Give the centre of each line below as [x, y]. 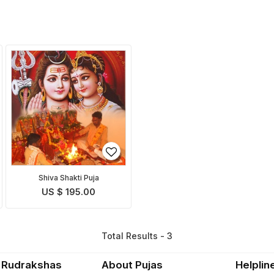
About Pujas [132, 265]
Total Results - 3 [137, 235]
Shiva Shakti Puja [68, 178]
